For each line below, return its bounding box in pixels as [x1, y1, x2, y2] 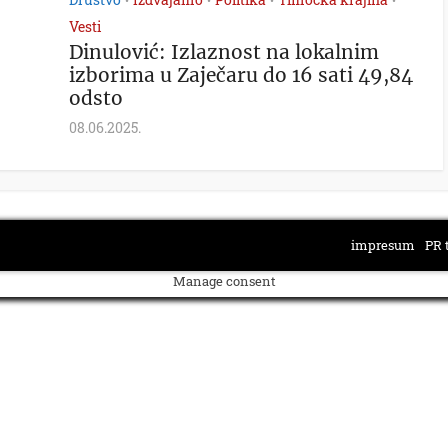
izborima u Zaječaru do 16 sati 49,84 [69, 63, 413, 87]
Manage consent [172, 272, 276, 290]
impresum [351, 236, 415, 254]
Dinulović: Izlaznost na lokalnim [69, 40, 379, 64]
